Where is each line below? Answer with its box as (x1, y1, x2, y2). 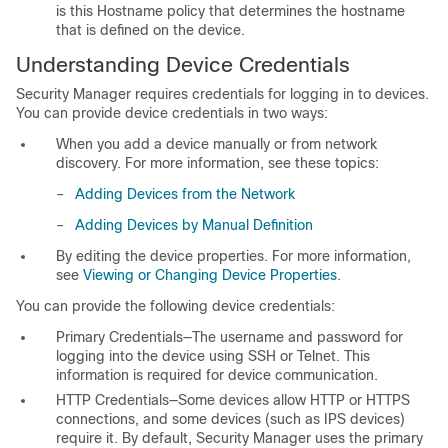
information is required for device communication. (56, 367, 378, 384)
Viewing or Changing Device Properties (83, 267, 337, 284)
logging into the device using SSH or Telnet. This (56, 348, 370, 365)
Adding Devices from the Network (75, 186, 295, 203)
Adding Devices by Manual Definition (75, 217, 313, 234)
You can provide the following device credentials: (16, 298, 335, 315)
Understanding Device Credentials (16, 53, 350, 77)
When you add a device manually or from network (56, 136, 377, 153)
